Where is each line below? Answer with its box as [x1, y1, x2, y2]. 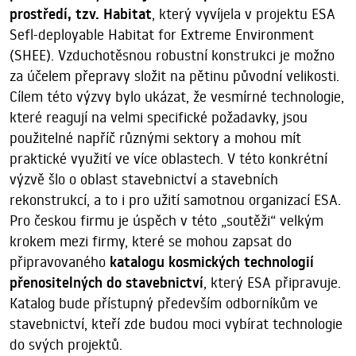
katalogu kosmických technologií [110, 253, 314, 273]
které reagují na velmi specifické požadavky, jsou [10, 108, 308, 127]
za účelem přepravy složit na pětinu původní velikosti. [10, 67, 339, 86]
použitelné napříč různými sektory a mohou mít [10, 129, 301, 148]
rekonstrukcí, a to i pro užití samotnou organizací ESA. [10, 191, 341, 210]
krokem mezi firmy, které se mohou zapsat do [10, 232, 292, 251]
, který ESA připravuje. [203, 273, 341, 292]
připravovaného [10, 253, 110, 272]
